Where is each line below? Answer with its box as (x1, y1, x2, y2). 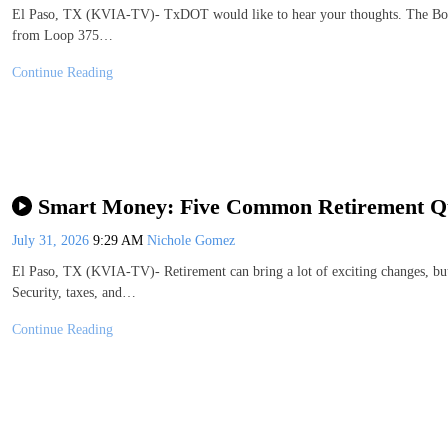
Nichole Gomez (147, 232, 235, 248)
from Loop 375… (12, 27, 113, 43)
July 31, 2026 (12, 232, 93, 248)
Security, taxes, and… (12, 284, 136, 300)
